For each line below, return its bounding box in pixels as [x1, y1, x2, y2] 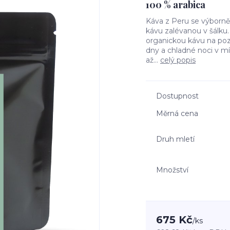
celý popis [160, 55, 196, 65]
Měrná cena [156, 109, 198, 118]
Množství [156, 165, 188, 175]
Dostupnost [156, 91, 199, 101]
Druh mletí [156, 134, 195, 144]
